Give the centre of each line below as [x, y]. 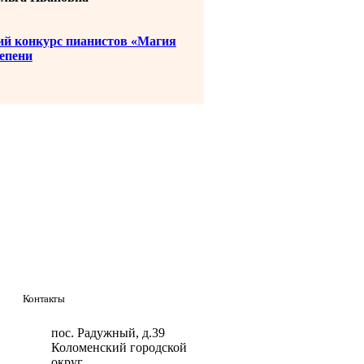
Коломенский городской [119, 347]
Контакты [43, 299]
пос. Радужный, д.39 [108, 333]
